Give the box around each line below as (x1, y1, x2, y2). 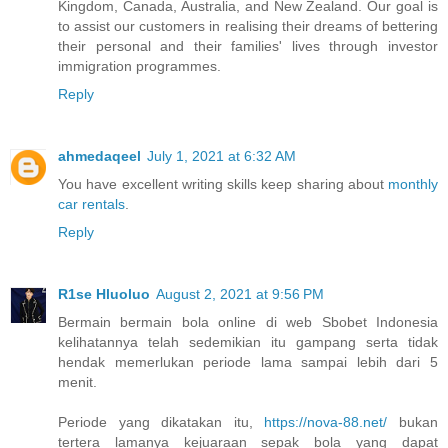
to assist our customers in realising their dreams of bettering (58, 17, 438, 34)
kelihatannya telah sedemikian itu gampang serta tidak (58, 333, 438, 350)
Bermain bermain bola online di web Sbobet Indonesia (58, 313, 438, 330)
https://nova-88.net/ (264, 413, 388, 430)
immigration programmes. (58, 57, 221, 74)
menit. (58, 373, 97, 390)
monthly (388, 175, 438, 192)
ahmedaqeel (58, 147, 141, 164)
